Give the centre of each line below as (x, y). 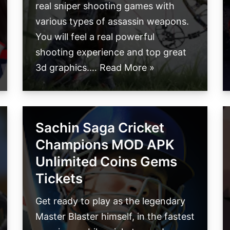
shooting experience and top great (111, 52)
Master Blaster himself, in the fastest (115, 217)
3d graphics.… (68, 68)
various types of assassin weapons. (112, 22)
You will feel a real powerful (95, 37)
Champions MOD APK (105, 145)
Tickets (59, 179)
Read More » (127, 68)
